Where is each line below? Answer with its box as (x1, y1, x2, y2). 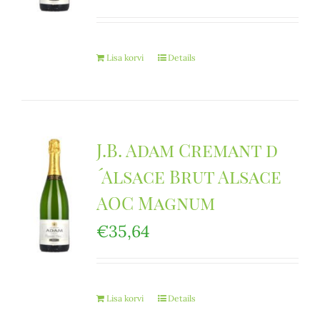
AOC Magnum (96, 191, 215, 214)
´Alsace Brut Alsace (96, 164, 281, 188)
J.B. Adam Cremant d (96, 138, 278, 161)
